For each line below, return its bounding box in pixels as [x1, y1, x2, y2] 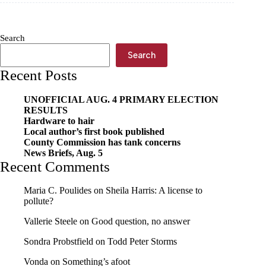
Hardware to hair [24, 115, 94, 126]
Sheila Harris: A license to [106, 185, 202, 195]
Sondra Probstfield [24, 236, 93, 246]
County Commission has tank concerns [24, 137, 180, 147]
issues [30, 14, 57, 26]
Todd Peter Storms [107, 236, 177, 246]
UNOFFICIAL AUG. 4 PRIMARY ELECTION [24, 94, 218, 104]
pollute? [24, 196, 53, 206]
